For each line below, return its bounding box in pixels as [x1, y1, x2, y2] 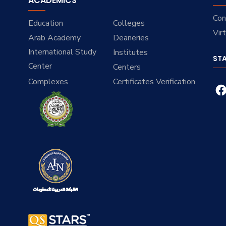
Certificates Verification [112, 76, 195, 88]
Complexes [28, 76, 69, 88]
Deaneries [112, 32, 149, 44]
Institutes [112, 47, 148, 59]
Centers [112, 62, 141, 73]
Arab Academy [28, 32, 81, 44]
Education [28, 18, 64, 29]
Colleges [112, 18, 145, 29]
